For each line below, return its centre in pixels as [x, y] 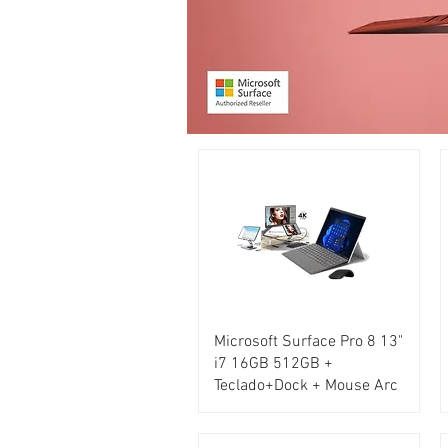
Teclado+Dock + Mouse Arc [306, 385]
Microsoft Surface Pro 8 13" [308, 341]
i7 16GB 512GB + [273, 363]
